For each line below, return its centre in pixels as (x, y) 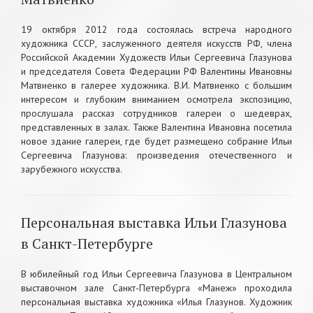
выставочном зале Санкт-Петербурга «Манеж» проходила (156, 288)
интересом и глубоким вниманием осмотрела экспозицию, (156, 99)
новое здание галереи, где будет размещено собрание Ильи (156, 141)
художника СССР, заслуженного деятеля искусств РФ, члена (156, 43)
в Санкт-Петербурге (87, 243)
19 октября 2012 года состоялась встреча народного (156, 29)
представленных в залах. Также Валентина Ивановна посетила (156, 127)
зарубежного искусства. (72, 169)
